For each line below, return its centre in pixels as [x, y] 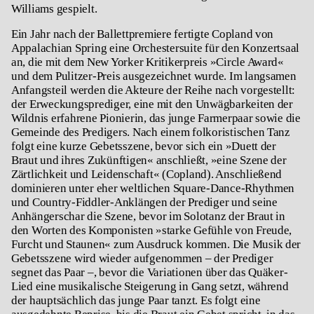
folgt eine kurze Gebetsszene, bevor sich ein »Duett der [144, 146]
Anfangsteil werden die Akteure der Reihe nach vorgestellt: [153, 90]
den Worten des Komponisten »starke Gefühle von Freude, [152, 231]
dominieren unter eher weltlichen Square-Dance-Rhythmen [153, 189]
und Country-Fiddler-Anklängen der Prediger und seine [144, 203]
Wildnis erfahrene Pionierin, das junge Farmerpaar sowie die [156, 118]
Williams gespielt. [54, 9]
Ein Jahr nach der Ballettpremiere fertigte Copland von [143, 34]
